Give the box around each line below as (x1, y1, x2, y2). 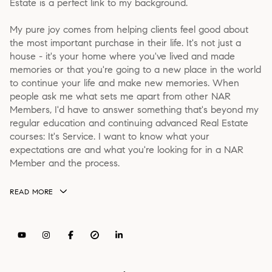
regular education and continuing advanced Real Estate (10, 117, 248, 129)
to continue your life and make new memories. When (10, 77, 239, 89)
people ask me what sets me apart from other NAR (10, 90, 231, 103)
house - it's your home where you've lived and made (10, 50, 235, 63)
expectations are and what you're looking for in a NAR (10, 144, 243, 156)
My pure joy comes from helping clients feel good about (10, 24, 248, 36)
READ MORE (10, 187, 53, 197)
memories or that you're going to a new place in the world (10, 64, 261, 76)
